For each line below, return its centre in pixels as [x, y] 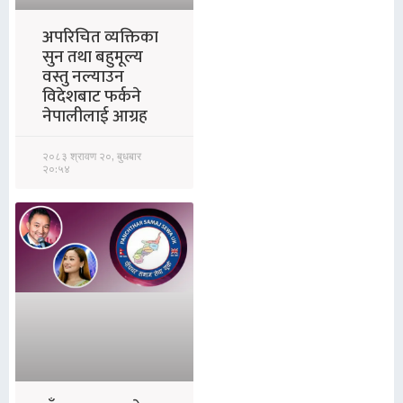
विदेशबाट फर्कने [92, 96]
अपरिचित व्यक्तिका [100, 37]
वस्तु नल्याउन [83, 76]
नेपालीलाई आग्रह [95, 116]
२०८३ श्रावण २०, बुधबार [92, 156]
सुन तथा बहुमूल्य [93, 57]
